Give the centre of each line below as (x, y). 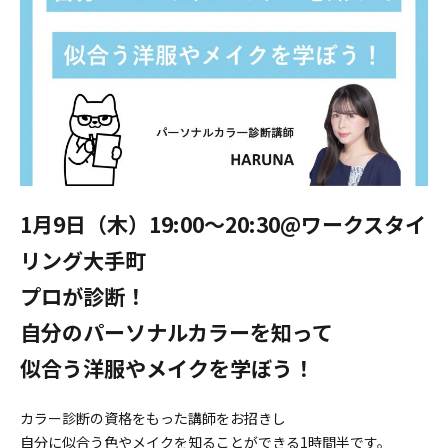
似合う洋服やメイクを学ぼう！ (167, 367)
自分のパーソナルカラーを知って (177, 331)
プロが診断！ (83, 295)
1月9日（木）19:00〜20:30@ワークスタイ (223, 223)
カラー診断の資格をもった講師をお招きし (153, 417)
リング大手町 (83, 259)
